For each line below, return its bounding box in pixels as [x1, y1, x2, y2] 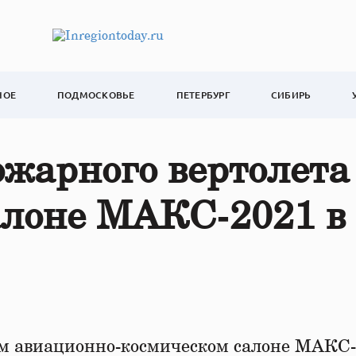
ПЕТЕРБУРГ [176, 88, 230, 102]
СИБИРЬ [270, 88, 311, 102]
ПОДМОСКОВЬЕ [57, 88, 135, 102]
